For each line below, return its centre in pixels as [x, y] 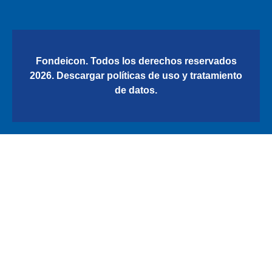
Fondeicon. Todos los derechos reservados [136, 61]
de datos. [136, 90]
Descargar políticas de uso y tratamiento [149, 75]
